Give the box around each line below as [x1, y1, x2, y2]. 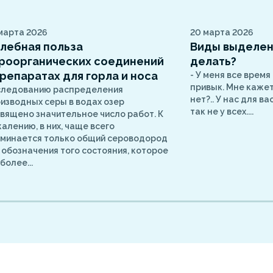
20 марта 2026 [190, 27, 254, 38]
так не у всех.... [190, 107, 254, 117]
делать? [190, 55, 237, 68]
